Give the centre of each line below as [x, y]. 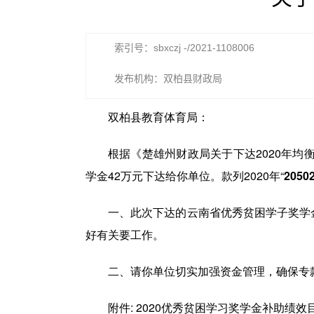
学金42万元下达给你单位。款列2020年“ [185, 176]
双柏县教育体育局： [158, 117]
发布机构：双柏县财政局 [168, 78]
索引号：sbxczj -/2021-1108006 [184, 48]
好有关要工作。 [125, 234]
